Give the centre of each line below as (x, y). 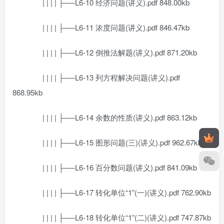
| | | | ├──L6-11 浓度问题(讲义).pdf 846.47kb (108, 27)
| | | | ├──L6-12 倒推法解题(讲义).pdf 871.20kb (112, 52)
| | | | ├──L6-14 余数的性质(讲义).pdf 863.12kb (112, 117)
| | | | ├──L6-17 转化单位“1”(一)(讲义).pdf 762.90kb (119, 192)
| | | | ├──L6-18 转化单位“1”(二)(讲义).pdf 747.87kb (119, 217)
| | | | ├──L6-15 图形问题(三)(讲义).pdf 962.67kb (115, 142)
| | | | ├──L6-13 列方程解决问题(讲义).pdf (104, 77)
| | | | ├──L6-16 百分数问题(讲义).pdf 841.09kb (112, 167)
